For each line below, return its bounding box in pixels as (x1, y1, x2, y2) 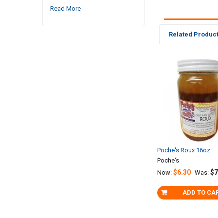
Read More (50, 4, 81, 12)
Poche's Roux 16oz (157, 146, 211, 154)
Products (159, 77, 193, 87)
